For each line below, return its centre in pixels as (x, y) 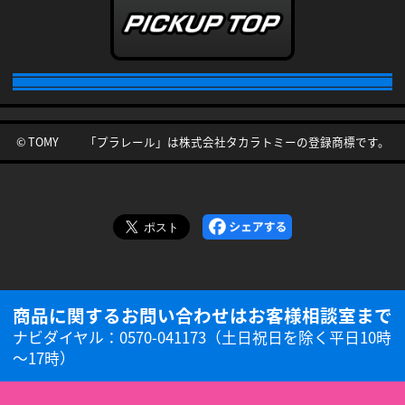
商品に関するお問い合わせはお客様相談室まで (202, 315)
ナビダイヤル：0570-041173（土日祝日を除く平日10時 (202, 337)
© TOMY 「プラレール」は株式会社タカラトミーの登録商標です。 (202, 141)
